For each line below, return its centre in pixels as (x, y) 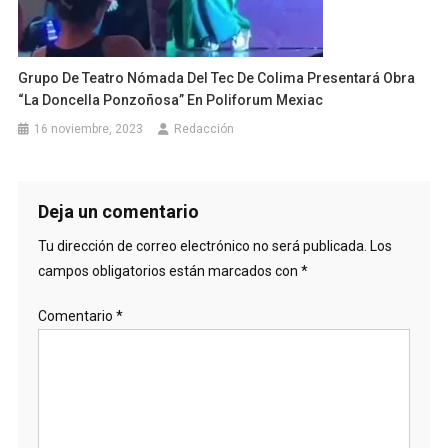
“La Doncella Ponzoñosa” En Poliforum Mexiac (171, 99)
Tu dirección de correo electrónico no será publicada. (202, 245)
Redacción (204, 128)
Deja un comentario (118, 211)
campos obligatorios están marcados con (169, 270)
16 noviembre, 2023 (89, 128)
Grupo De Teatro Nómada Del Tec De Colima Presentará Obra (217, 77)
